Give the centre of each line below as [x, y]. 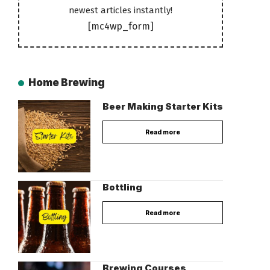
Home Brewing [67, 83]
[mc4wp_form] [121, 27]
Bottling [122, 187]
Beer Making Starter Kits [163, 107]
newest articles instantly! [121, 11]
